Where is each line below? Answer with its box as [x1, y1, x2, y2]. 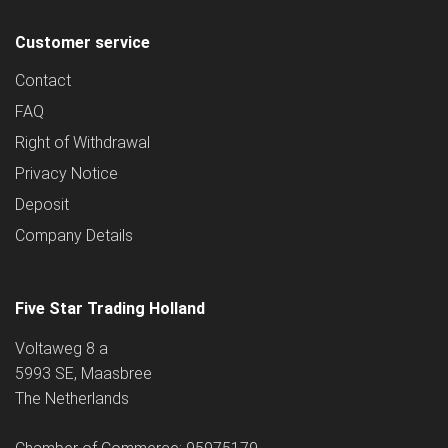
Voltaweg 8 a [15, 339, 108, 359]
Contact [15, 71, 71, 91]
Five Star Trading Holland [15, 299, 205, 319]
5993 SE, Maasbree [15, 364, 152, 384]
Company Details [15, 226, 133, 246]
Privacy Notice [15, 164, 118, 184]
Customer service [15, 33, 150, 53]
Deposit [15, 195, 69, 215]
